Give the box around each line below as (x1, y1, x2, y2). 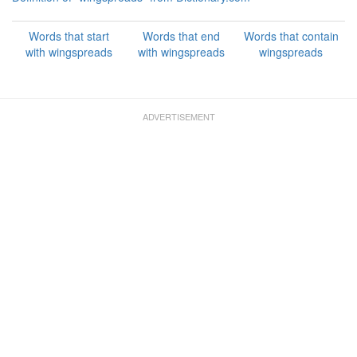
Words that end (142, 28, 220, 44)
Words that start (28, 28, 109, 44)
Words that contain (243, 28, 339, 44)
